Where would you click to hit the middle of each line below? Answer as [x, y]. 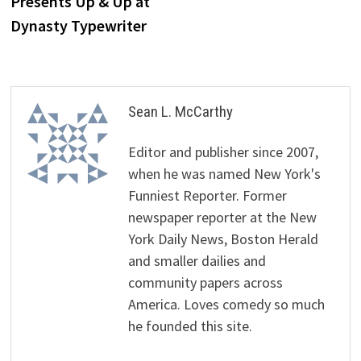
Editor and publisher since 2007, [224, 152]
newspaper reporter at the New [223, 218]
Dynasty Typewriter [79, 26]
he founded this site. [191, 326]
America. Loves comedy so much [227, 305]
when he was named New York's [225, 174]
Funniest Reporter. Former [208, 196]
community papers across [206, 283]
